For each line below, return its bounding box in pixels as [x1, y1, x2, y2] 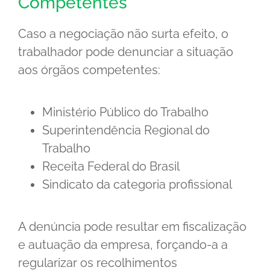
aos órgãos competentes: [18, 63, 160, 78]
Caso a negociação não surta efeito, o [18, 27, 228, 42]
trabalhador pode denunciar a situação [18, 45, 233, 60]
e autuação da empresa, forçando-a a [18, 237, 228, 253]
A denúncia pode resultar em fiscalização [18, 219, 246, 234]
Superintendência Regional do [42, 123, 210, 138]
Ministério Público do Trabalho [42, 105, 209, 120]
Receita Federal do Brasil [42, 159, 180, 174]
